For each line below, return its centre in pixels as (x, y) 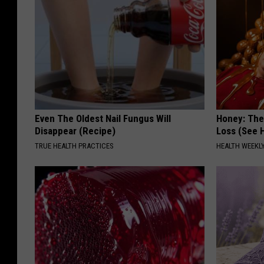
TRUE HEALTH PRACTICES (74, 146)
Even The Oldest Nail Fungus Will (103, 118)
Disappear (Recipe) (75, 131)
